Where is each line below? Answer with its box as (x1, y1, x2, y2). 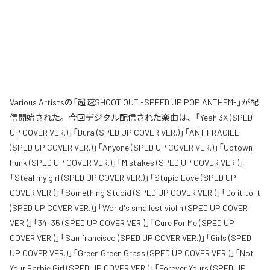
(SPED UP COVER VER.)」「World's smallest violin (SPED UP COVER (10, 202, 248, 213)
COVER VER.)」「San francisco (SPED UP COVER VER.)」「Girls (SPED (10, 232, 251, 243)
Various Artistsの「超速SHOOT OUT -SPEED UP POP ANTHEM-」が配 (10, 96, 259, 107)
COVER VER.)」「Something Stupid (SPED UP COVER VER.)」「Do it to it (10, 187, 260, 198)
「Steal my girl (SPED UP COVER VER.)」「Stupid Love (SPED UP (10, 172, 236, 183)
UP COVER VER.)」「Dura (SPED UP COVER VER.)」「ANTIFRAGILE (10, 127, 239, 137)
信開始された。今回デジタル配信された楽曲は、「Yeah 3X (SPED (10, 111, 253, 122)
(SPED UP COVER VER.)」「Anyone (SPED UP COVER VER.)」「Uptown (10, 142, 253, 152)
